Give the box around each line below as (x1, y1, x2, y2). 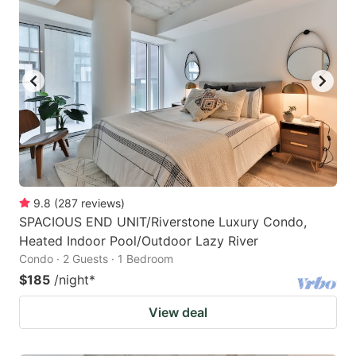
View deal (149, 304, 207, 320)
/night (54, 271, 89, 288)
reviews (81, 195, 121, 210)
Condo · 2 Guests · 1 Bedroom (19, 251, 173, 265)
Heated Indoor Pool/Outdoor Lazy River (19, 232, 258, 249)
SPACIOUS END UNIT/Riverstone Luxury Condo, (19, 213, 307, 230)
